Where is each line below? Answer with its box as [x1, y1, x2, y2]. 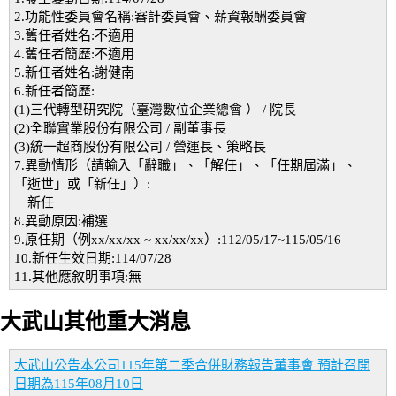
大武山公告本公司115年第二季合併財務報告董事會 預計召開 [14, 358, 370, 373]
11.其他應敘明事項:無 [14, 270, 141, 284]
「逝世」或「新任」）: [14, 177, 150, 191]
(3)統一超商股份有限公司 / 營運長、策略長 [14, 140, 266, 154]
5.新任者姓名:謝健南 [14, 65, 134, 80]
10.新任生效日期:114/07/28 [14, 251, 171, 265]
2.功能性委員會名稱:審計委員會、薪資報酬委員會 [14, 10, 307, 24]
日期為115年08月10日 [14, 377, 143, 392]
